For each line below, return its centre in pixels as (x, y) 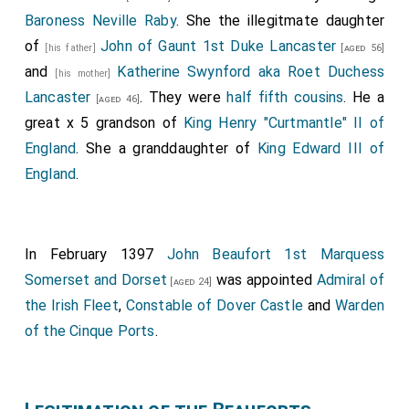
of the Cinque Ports (89, 331)
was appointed (264, 280)
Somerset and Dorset (96, 280)
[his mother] (86, 73)
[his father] (73, 48)
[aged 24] (190, 282)
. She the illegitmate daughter (280, 21)
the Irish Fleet (71, 305)
